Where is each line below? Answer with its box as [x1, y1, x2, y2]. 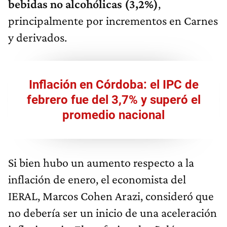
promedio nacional [62, 108, 165, 123]
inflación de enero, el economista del [8, 172, 186, 186]
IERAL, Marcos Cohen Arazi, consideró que [8, 189, 214, 203]
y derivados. [8, 30, 67, 45]
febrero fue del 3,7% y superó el [26, 93, 201, 107]
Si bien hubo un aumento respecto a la [8, 156, 194, 170]
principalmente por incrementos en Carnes [8, 14, 218, 28]
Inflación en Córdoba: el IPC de [28, 78, 199, 92]
